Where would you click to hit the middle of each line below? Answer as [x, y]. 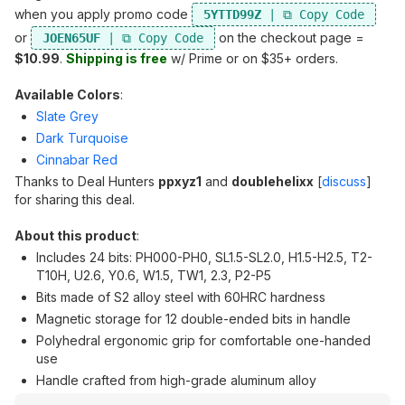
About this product [75, 235]
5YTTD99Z [232, 14]
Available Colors [67, 94]
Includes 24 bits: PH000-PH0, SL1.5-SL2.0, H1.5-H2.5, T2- [204, 257]
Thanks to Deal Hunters [86, 181]
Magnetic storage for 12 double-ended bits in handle [193, 319]
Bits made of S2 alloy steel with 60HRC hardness [181, 297]
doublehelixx [273, 181]
